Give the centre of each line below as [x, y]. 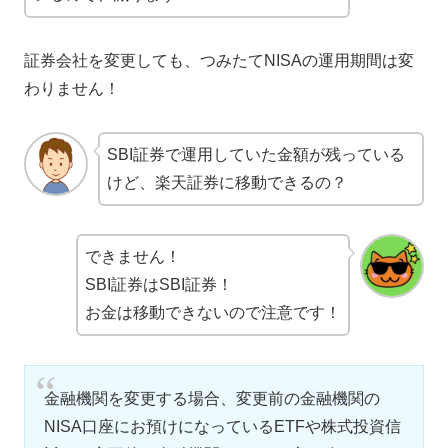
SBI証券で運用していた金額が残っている [256, 154]
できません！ [133, 257]
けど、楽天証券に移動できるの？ [227, 182]
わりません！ [72, 88]
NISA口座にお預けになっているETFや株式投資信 [223, 427]
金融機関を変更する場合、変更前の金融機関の [212, 399]
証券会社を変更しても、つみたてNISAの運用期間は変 [219, 60]
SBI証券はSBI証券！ [159, 285]
